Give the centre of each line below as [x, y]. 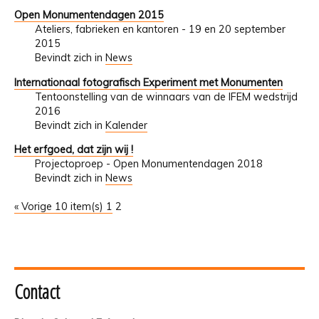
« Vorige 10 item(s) [60, 206]
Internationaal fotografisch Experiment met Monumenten [148, 82]
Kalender [126, 125]
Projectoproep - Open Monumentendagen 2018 [148, 163]
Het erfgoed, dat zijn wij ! [74, 149]
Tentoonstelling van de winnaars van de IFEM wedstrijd [166, 96]
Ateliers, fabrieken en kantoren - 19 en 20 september [160, 30]
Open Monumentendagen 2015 [89, 15]
